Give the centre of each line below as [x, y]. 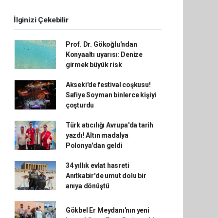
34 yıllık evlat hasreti [97, 165]
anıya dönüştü [87, 186]
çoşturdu [80, 105]
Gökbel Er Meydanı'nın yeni [107, 210]
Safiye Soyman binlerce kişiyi [111, 95]
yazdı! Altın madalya [97, 135]
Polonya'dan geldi [94, 145]
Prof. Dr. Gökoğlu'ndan [101, 44]
